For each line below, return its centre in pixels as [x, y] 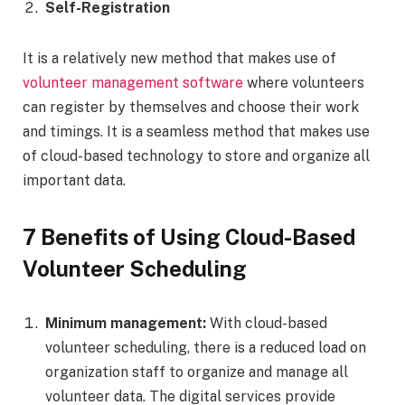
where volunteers [304, 82]
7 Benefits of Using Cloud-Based [189, 237]
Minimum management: [127, 323]
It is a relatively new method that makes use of [179, 58]
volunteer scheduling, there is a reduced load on [206, 347]
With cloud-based [268, 323]
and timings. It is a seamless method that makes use [196, 131]
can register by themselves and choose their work [191, 107]
